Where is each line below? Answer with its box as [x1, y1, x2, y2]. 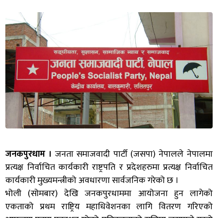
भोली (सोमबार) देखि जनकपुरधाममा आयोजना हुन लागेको [5, 186, 213, 201]
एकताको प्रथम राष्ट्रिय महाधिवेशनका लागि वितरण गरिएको [5, 199, 213, 214]
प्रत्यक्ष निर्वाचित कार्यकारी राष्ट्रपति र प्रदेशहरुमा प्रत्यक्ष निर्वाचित [5, 160, 213, 175]
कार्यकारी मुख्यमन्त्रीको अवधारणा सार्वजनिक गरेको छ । [5, 173, 179, 188]
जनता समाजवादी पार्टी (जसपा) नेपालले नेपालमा [52, 146, 213, 162]
